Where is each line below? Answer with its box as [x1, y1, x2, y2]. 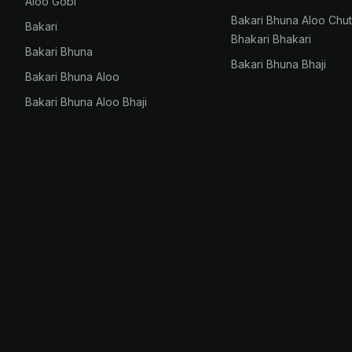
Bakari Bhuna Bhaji [231, 57, 327, 71]
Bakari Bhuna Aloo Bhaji [25, 95, 147, 108]
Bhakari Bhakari [231, 32, 312, 46]
